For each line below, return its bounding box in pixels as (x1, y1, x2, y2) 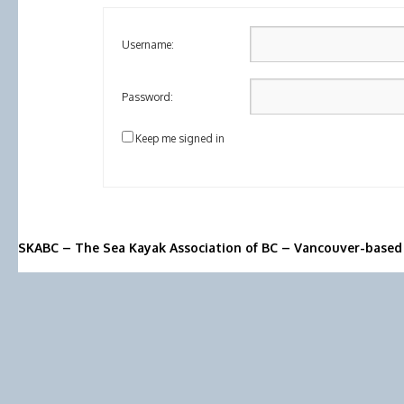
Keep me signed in (135, 132, 225, 145)
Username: (122, 38, 174, 51)
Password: (122, 90, 173, 104)
